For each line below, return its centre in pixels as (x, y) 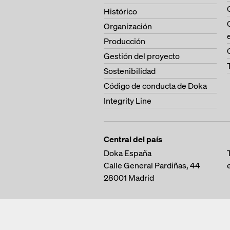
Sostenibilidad (130, 71)
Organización (128, 26)
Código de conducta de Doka (155, 86)
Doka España (128, 153)
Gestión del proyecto (142, 56)
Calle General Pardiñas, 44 (152, 165)
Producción (124, 41)
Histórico (120, 11)
